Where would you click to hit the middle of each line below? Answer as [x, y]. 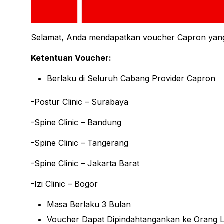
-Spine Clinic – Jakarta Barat [85, 163]
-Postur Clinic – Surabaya [80, 102]
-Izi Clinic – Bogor [64, 184]
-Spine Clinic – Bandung [77, 122]
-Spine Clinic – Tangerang [81, 143]
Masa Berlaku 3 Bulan [89, 204]
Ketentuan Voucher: [71, 58]
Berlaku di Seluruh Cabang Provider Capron [132, 79]
